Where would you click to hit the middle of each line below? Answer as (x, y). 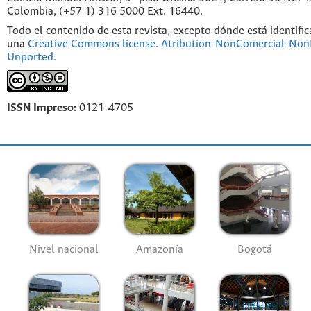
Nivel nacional (64, 250)
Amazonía (159, 250)
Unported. (32, 58)
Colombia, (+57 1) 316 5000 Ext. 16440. (105, 12)
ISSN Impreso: (42, 108)
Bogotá (255, 250)
